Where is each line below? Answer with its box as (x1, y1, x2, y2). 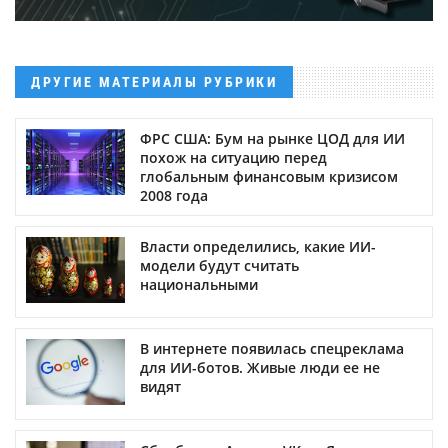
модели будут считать (140, 255, 299, 275)
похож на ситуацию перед (140, 147, 327, 167)
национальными (140, 274, 258, 294)
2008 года (140, 185, 208, 205)
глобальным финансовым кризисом (140, 166, 398, 186)
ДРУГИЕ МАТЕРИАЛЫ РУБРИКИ (31, 73, 277, 90)
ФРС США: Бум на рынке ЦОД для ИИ (140, 128, 405, 148)
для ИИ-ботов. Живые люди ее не (140, 357, 380, 377)
